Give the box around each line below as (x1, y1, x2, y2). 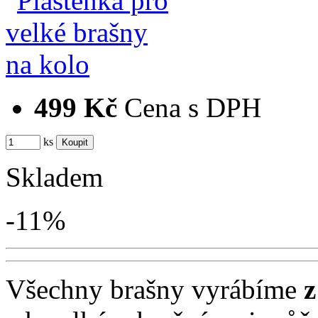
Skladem (6, 162, 103, 193)
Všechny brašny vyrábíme (6, 274, 304, 305)
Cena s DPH (124, 92, 261, 124)
